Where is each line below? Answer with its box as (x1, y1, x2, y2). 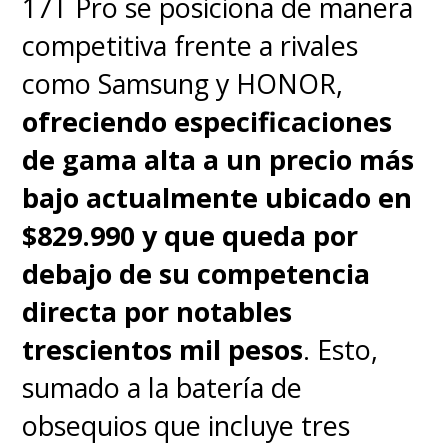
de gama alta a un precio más (22, 140, 415, 178)
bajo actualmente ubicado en (22, 178, 413, 216)
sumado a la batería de (22, 368, 303, 406)
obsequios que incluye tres (22, 406, 351, 444)
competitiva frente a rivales (22, 26, 359, 64)
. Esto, (303, 330, 379, 368)
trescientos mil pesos (22, 330, 304, 368)
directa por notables (22, 292, 293, 330)
